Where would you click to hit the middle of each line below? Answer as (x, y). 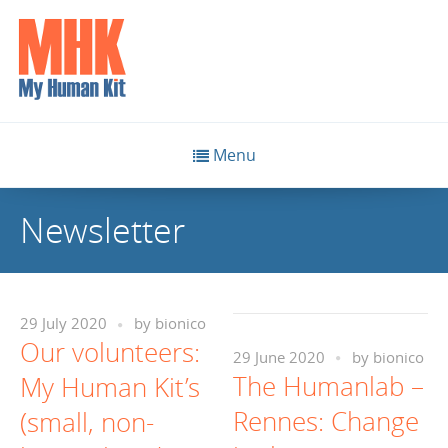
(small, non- (87, 422)
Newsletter (102, 230)
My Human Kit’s (110, 387)
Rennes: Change (326, 421)
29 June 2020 (279, 357)
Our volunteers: (110, 352)
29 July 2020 (63, 323)
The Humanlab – (328, 386)
